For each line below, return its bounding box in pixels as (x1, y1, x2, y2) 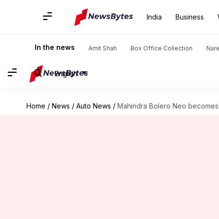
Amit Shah (88, 44, 117, 52)
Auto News (76, 102, 111, 110)
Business (175, 13, 204, 21)
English (55, 69, 77, 78)
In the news (35, 43, 75, 51)
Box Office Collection (131, 44, 193, 52)
